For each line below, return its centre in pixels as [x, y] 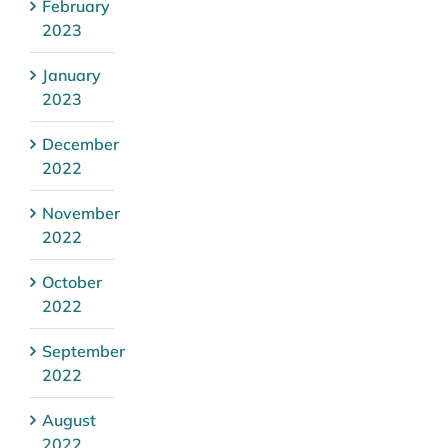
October [72, 281]
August [69, 419]
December [80, 143]
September [83, 350]
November [81, 212]
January [71, 74]
